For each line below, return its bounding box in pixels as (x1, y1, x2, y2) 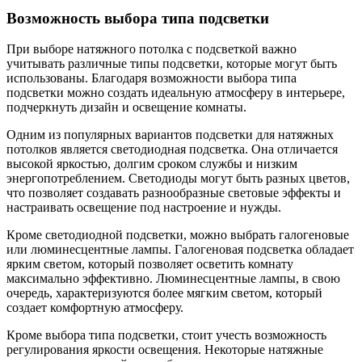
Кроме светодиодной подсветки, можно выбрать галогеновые (6, 228, 349, 242)
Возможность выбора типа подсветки (6, 9, 269, 27)
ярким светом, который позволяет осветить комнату (6, 257, 293, 271)
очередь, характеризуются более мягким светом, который (6, 286, 322, 301)
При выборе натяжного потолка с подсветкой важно (6, 42, 297, 57)
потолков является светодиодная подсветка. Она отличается (6, 142, 338, 157)
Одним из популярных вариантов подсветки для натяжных (6, 128, 334, 142)
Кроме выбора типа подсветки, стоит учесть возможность (6, 328, 326, 343)
